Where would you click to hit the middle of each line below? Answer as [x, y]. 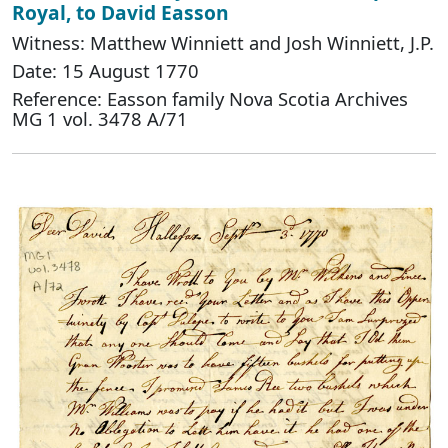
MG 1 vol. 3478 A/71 [100, 118]
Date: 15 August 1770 [105, 70]
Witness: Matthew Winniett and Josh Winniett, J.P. [223, 42]
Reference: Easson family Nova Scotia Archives [210, 98]
